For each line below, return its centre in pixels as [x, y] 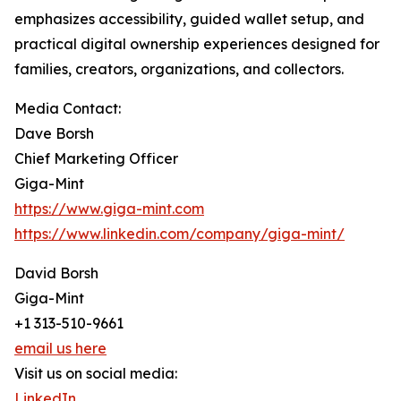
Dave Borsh [54, 134]
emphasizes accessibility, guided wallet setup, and [189, 19]
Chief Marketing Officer [96, 159]
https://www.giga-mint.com [109, 209]
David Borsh [56, 273]
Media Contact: [68, 109]
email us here [60, 349]
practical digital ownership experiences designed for [197, 44]
